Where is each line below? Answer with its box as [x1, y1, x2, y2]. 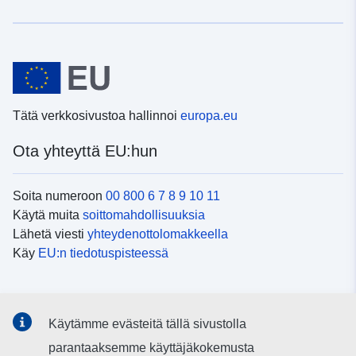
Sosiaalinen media [13, 292, 141, 311]
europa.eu [180, 109, 238, 123]
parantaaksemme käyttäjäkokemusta [48, 341, 254, 354]
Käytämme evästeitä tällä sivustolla [48, 317, 246, 331]
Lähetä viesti [13, 227, 87, 242]
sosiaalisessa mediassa [34, 339, 169, 354]
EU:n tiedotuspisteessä [38, 246, 168, 261]
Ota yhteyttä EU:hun [13, 142, 157, 161]
